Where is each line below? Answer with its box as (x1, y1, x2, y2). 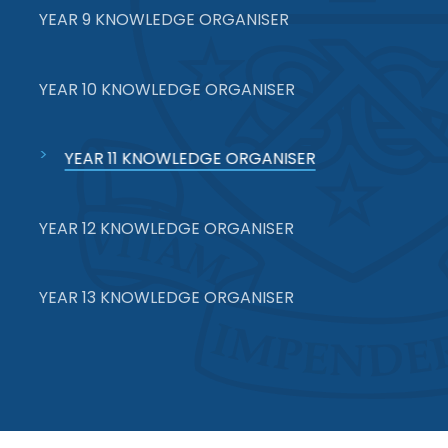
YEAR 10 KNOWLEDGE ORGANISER (39, 77, 296, 101)
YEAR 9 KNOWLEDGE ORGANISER (39, 8, 290, 32)
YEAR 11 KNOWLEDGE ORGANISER (64, 147, 316, 171)
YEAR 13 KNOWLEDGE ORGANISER (39, 285, 295, 309)
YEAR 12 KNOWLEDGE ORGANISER (39, 216, 295, 240)
